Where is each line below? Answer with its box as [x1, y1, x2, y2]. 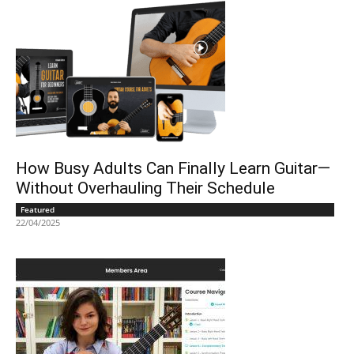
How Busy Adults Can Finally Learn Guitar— [16, 158, 330, 178]
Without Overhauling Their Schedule [16, 178, 275, 198]
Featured [21, 203, 55, 215]
